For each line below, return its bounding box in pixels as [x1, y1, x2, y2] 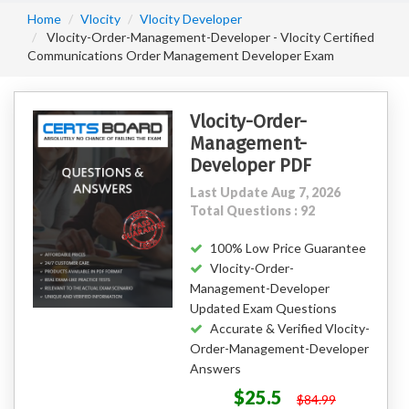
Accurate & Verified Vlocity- [209, 320, 370, 336]
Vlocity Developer [140, 11, 242, 26]
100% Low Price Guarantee [209, 240, 366, 256]
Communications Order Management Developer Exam [27, 47, 334, 63]
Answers [189, 361, 241, 376]
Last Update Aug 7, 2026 [189, 184, 341, 200]
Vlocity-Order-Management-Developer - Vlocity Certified [44, 29, 374, 45]
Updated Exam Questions [189, 300, 337, 316]
